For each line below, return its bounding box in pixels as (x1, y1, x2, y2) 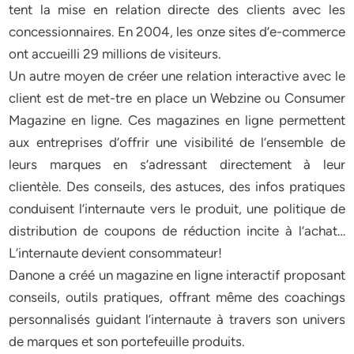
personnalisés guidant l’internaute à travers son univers (9, 311, 345, 327)
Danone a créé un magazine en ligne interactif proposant (9, 267, 345, 283)
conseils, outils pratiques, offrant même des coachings (9, 289, 345, 305)
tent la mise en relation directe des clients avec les (9, 2, 345, 17)
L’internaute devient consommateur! (9, 245, 223, 261)
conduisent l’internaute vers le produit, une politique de (9, 201, 345, 217)
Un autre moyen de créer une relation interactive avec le (9, 68, 345, 84)
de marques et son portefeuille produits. (9, 333, 246, 349)
